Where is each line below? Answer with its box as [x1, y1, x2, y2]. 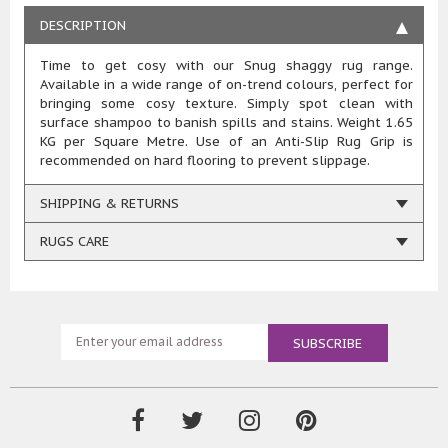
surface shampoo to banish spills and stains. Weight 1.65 [40, 114, 413, 132]
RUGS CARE [40, 233, 109, 251]
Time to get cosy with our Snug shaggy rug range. [40, 57, 413, 75]
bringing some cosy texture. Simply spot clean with [40, 95, 413, 113]
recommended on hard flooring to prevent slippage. [40, 152, 370, 170]
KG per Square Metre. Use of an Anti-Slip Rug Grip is [40, 133, 413, 151]
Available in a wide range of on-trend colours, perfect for [40, 76, 413, 94]
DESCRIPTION [40, 17, 126, 35]
